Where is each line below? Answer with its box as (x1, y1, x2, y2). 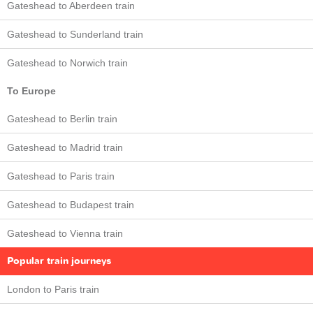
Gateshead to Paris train (7, 170, 115, 182)
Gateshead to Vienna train (7, 228, 123, 240)
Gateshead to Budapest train (7, 199, 134, 211)
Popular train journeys (7, 254, 111, 268)
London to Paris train (7, 284, 99, 296)
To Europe (7, 85, 56, 97)
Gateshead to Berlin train (7, 113, 117, 125)
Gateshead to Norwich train (7, 57, 128, 69)
